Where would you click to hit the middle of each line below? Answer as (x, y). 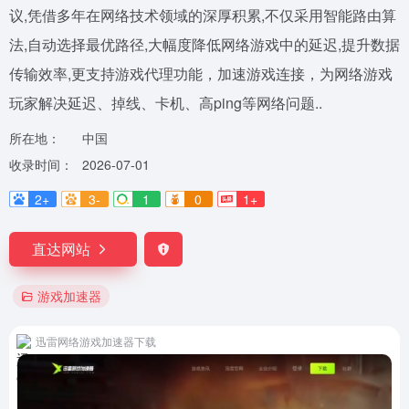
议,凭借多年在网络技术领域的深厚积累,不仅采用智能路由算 (203, 15)
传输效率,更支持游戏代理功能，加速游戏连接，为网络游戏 (201, 73)
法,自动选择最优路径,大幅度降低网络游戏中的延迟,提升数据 (204, 44)
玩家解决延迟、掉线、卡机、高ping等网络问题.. (166, 103)
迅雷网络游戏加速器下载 (96, 341)
